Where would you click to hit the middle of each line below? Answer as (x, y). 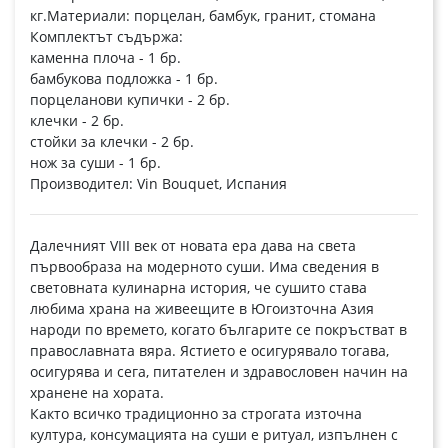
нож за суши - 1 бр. (95, 163)
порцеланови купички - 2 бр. (132, 100)
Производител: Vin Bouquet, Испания (158, 184)
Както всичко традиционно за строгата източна (196, 414)
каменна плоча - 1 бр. (107, 58)
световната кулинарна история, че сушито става (198, 288)
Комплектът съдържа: (106, 37)
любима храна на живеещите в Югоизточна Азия (202, 309)
